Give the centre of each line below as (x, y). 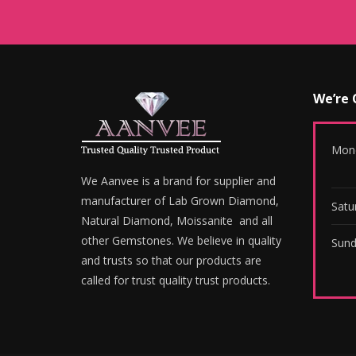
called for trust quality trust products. (176, 280)
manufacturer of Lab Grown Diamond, (180, 201)
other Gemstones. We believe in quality (181, 240)
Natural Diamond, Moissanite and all (177, 221)
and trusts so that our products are (171, 260)
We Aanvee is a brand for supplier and (178, 181)
